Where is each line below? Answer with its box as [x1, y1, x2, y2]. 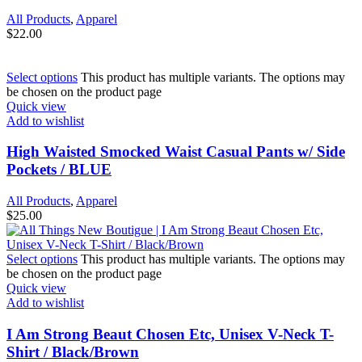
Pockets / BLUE [6, 161, 112, 179]
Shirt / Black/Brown [6, 343, 139, 360]
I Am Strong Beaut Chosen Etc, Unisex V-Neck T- [6, 325, 334, 343]
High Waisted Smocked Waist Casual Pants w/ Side [6, 143, 345, 161]
